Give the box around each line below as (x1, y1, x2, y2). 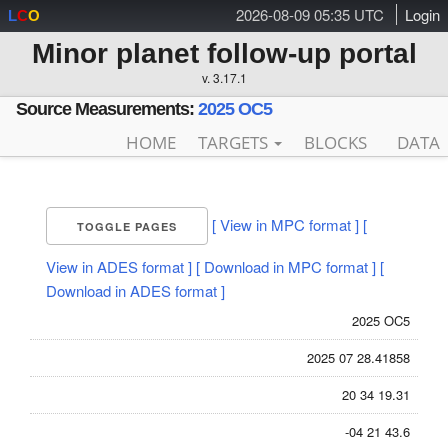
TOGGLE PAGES (77, 219, 178, 234)
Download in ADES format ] (46, 280, 226, 301)
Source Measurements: (16, 99, 198, 119)
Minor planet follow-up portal (31, 38, 417, 69)
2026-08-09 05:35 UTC (236, 4, 384, 25)
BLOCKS (304, 131, 367, 154)
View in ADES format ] (46, 256, 193, 277)
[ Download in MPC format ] (196, 256, 377, 277)
